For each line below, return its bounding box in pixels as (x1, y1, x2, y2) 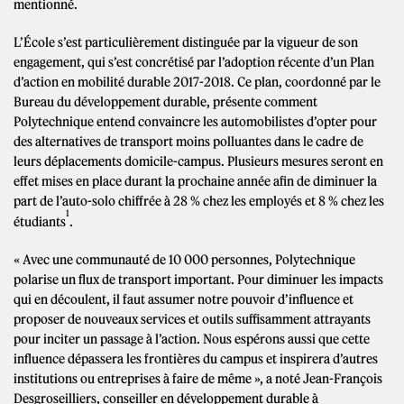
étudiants (14, 213, 66, 230)
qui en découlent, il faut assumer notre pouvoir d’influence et (14, 290, 353, 308)
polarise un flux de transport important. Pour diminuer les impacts (14, 271, 383, 288)
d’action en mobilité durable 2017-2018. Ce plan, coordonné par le (14, 74, 381, 90)
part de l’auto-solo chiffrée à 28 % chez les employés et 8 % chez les (14, 193, 384, 209)
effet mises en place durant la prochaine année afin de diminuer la (14, 173, 377, 189)
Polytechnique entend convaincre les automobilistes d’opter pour (14, 114, 377, 130)
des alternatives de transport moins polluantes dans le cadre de (14, 133, 363, 150)
